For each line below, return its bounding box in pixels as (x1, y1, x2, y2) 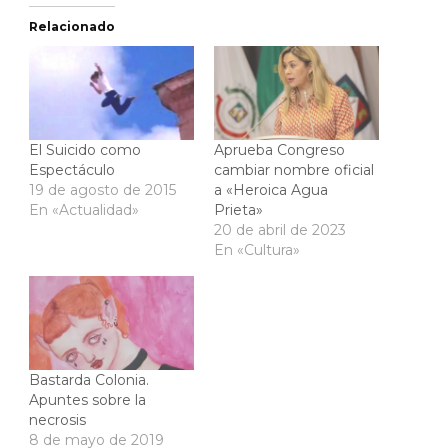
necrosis (29, 411, 86, 430)
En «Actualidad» (29, 200, 139, 219)
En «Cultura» (214, 240, 300, 259)
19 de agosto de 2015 (29, 180, 176, 199)
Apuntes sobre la (29, 391, 146, 410)
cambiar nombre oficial (214, 160, 374, 179)
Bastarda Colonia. (29, 371, 149, 390)
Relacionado (29, 18, 115, 34)
